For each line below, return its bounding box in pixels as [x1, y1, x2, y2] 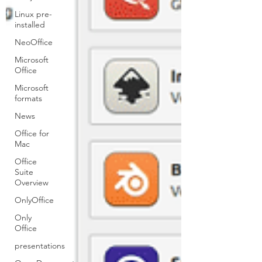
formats [15, 93, 42, 104]
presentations [15, 240, 65, 251]
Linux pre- [15, 9, 52, 19]
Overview [15, 177, 49, 188]
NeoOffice [15, 37, 53, 47]
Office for [15, 128, 49, 139]
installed [15, 19, 45, 30]
